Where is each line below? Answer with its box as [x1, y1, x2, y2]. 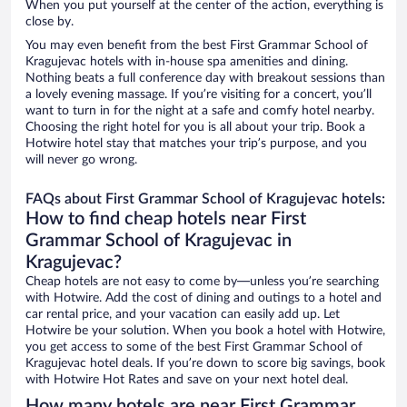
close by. [25, 15, 74, 29]
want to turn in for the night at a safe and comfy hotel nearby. [25, 104, 374, 118]
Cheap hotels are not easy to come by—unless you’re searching [25, 275, 379, 289]
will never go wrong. [25, 154, 137, 167]
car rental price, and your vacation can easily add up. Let [25, 308, 340, 322]
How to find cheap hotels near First [25, 210, 306, 229]
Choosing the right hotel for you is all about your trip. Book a [25, 121, 365, 134]
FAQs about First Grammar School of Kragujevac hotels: [25, 192, 385, 207]
